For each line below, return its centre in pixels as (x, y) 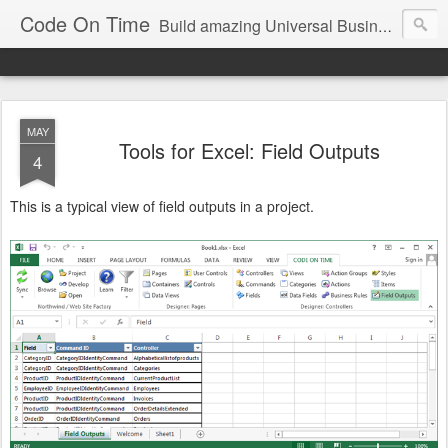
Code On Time (85, 23)
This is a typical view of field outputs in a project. (162, 206)
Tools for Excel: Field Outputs (249, 150)
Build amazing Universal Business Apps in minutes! (268, 25)
